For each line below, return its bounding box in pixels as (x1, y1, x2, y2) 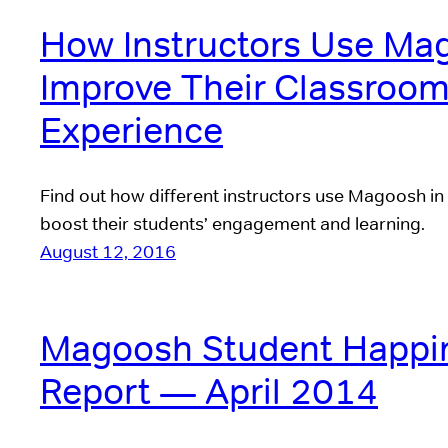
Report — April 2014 (40, 369, 378, 415)
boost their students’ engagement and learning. (40, 211, 425, 235)
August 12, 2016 (40, 239, 176, 263)
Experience (40, 107, 223, 153)
